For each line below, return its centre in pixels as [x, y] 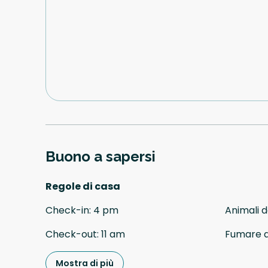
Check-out [71, 234]
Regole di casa [83, 187]
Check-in [67, 211]
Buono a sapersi [100, 157]
